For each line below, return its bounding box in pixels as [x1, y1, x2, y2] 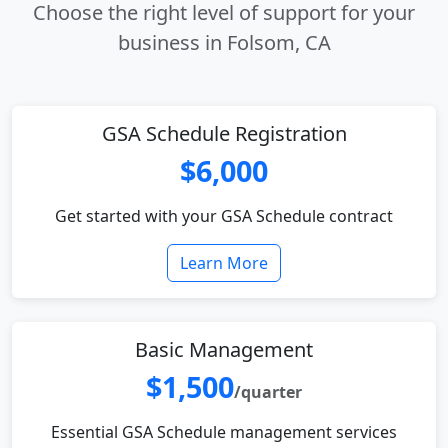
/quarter [234, 381, 302, 403]
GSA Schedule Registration [101, 120, 347, 147]
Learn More [180, 252, 268, 274]
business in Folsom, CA [117, 29, 331, 56]
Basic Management [135, 336, 313, 363]
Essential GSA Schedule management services [51, 421, 397, 443]
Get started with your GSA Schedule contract [55, 205, 393, 227]
